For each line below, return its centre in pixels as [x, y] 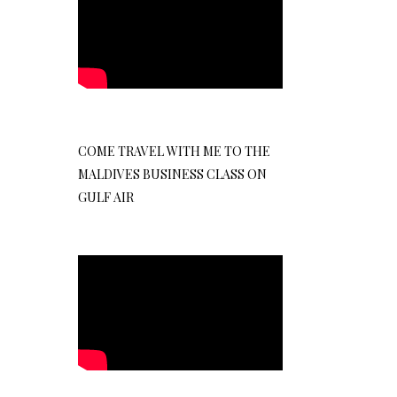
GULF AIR [106, 197]
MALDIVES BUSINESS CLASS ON [173, 174]
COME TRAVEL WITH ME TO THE [175, 151]
